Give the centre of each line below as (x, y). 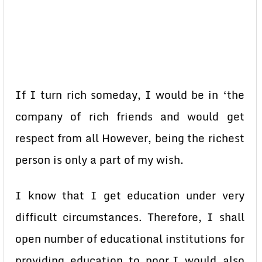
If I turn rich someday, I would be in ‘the (130, 95)
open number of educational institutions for (130, 239)
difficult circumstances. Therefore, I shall (130, 217)
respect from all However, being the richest (130, 138)
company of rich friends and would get (130, 116)
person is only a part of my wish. (99, 160)
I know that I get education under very (130, 195)
